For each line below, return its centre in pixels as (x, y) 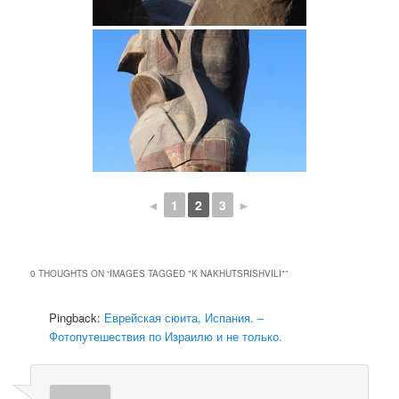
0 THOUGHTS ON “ (70, 274)
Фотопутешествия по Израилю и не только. (166, 337)
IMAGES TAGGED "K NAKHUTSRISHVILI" (198, 274)
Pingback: (77, 318)
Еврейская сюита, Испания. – (184, 318)
